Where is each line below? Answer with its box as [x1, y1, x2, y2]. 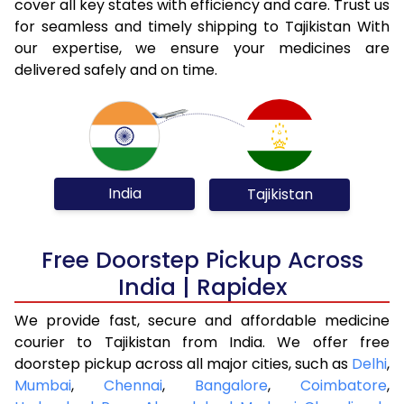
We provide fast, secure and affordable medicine [14, 309, 390, 331]
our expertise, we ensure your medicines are [14, 37, 390, 59]
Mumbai [14, 374, 71, 396]
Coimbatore [300, 374, 387, 396]
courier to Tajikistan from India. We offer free [14, 331, 390, 353]
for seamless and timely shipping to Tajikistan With [14, 15, 390, 37]
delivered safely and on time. [14, 59, 217, 80]
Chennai [104, 374, 162, 396]
